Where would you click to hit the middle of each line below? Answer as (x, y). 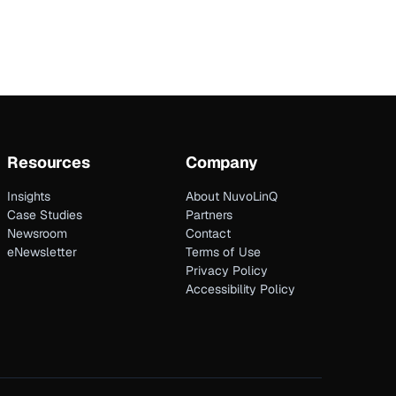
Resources (49, 163)
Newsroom (38, 234)
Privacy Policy (226, 271)
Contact (208, 234)
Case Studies (45, 215)
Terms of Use (223, 252)
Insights (29, 197)
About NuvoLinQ (231, 197)
